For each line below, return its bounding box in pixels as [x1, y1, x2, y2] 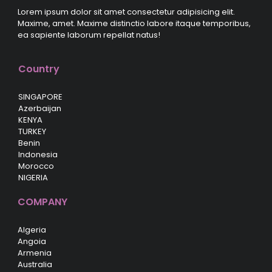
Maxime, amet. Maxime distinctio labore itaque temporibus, [18, 17, 251, 29]
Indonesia [18, 148, 58, 160]
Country [18, 61, 59, 76]
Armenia [18, 246, 52, 259]
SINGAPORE [18, 90, 63, 103]
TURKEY [18, 125, 46, 137]
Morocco [18, 160, 54, 172]
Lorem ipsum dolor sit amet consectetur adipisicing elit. [18, 5, 235, 18]
